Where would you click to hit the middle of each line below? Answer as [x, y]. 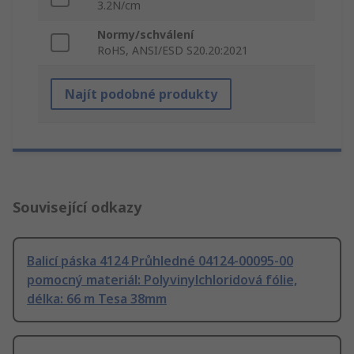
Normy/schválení [145, 35]
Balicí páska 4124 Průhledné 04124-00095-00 [160, 261]
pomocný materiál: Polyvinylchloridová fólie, [162, 280]
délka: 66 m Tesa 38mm [97, 299]
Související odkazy [77, 207]
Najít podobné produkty [141, 94]
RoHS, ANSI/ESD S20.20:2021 [173, 51]
